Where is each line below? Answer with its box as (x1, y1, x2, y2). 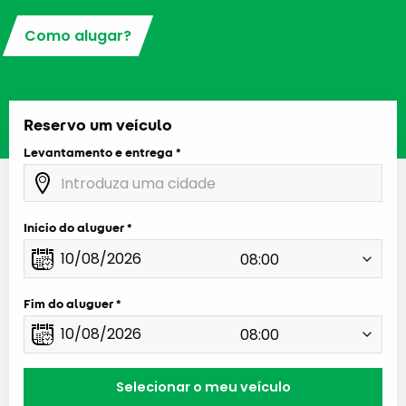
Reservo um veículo (24, 114, 172, 136)
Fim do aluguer (24, 295, 113, 312)
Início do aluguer (24, 219, 124, 237)
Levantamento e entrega (24, 144, 173, 161)
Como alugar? (24, 24, 131, 46)
